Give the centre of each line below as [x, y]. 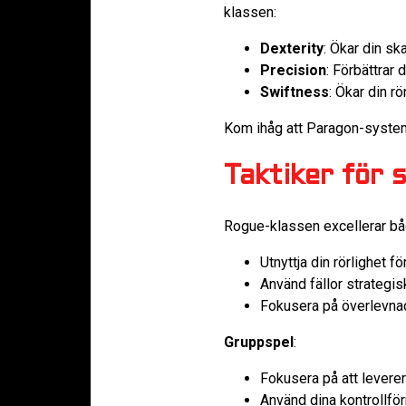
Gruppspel [259, 342]
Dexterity [292, 48]
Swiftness [295, 92]
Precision [293, 70]
